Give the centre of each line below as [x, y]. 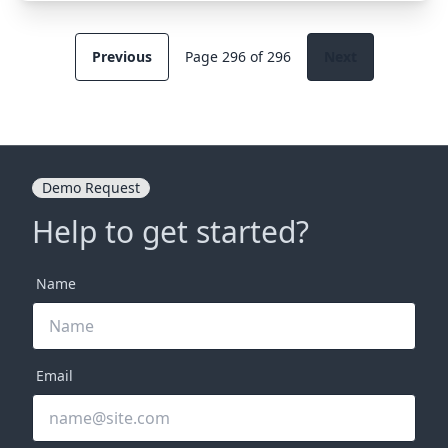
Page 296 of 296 [237, 57]
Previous [121, 57]
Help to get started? [170, 232]
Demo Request [91, 188]
